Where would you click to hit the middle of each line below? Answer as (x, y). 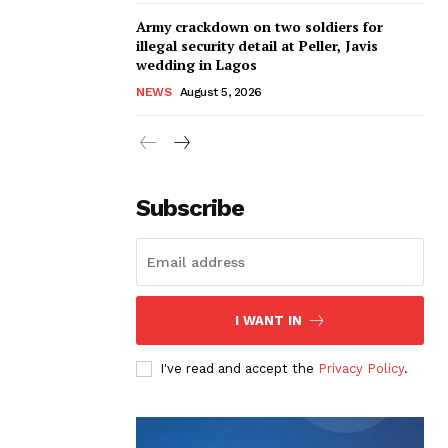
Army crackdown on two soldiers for (259, 26)
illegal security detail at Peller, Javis (257, 45)
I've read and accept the (239, 368)
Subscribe (190, 207)
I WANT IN (268, 320)
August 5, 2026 (220, 91)
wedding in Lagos (196, 64)
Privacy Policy (361, 368)
